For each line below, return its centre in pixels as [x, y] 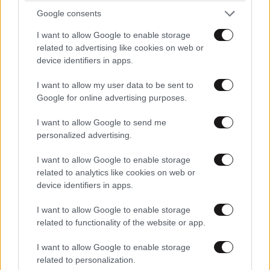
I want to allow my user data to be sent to [115, 85]
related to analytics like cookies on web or [116, 172]
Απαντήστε [46, 55]
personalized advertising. [84, 135]
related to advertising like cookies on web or [120, 47]
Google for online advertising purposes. [112, 97]
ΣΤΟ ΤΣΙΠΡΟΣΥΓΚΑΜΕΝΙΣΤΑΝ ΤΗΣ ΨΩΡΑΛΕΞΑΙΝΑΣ [130, 28]
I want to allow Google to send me [102, 122]
